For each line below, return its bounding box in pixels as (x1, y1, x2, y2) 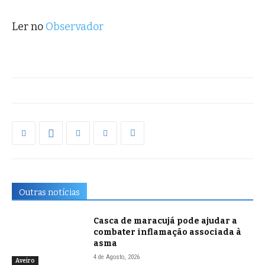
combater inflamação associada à (93, 227, 242, 238)
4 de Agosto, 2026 (93, 253, 140, 261)
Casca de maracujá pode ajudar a (93, 216, 238, 227)
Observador (46, 20, 104, 34)
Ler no (12, 20, 46, 34)
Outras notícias (19, 188, 80, 198)
